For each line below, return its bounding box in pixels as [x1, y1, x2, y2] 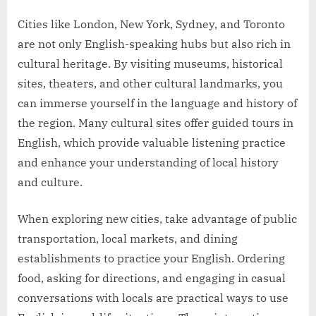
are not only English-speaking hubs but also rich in [18, 37, 291, 51]
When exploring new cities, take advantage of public [18, 212, 297, 226]
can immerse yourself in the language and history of [18, 96, 297, 111]
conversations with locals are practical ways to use [18, 291, 288, 305]
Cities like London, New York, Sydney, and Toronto [18, 17, 285, 32]
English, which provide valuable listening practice [18, 135, 286, 150]
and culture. [18, 175, 83, 190]
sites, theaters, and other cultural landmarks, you [18, 76, 283, 91]
